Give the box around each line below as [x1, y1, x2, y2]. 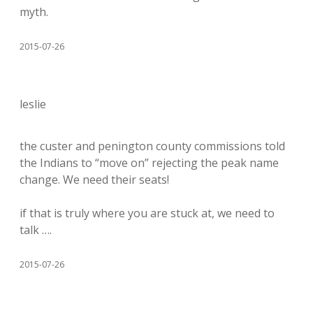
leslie [20, 96, 46, 112]
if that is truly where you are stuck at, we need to [20, 205, 275, 221]
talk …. [20, 222, 52, 238]
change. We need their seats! [20, 172, 169, 187]
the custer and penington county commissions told [20, 138, 285, 154]
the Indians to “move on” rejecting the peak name [20, 155, 279, 170]
